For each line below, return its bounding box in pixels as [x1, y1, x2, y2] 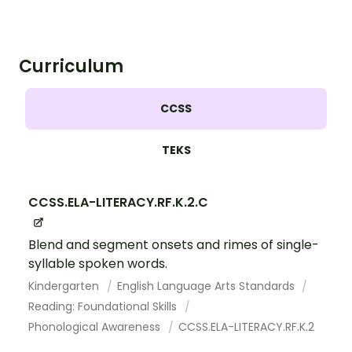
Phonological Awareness [28, 319, 163, 335]
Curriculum [19, 54, 123, 79]
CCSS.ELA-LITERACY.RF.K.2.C [28, 193, 208, 212]
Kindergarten [28, 278, 102, 295]
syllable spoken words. [28, 255, 167, 273]
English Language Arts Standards [116, 278, 298, 295]
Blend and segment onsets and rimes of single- [28, 236, 319, 255]
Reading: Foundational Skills [28, 299, 180, 315]
